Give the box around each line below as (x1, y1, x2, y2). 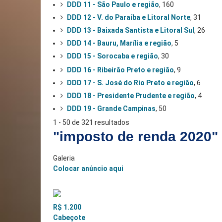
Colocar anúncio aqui (53, 164, 123, 172)
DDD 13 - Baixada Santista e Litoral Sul (67, 26, 194, 34)
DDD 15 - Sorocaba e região (67, 52, 158, 60)
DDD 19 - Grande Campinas (67, 104, 156, 112)
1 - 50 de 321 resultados (53, 118, 129, 126)
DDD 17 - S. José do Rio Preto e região (67, 78, 194, 87)
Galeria (53, 154, 75, 162)
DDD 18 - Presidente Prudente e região (67, 91, 195, 100)
